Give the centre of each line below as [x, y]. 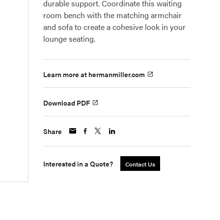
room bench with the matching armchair [112, 15]
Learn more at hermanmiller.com [94, 74]
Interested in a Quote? [78, 163]
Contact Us [140, 164]
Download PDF [67, 102]
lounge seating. [69, 39]
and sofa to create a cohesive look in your [114, 27]
